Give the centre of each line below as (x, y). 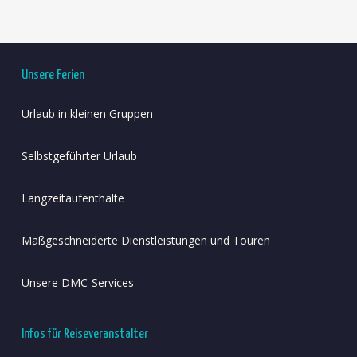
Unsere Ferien (53, 75)
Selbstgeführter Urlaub (79, 155)
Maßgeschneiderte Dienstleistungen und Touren (145, 240)
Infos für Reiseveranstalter (84, 334)
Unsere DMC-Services (77, 282)
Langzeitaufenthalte (73, 198)
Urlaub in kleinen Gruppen (87, 113)
